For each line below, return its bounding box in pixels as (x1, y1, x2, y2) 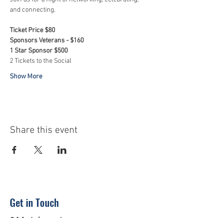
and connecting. (10, 6, 57, 14)
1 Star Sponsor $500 (10, 47, 68, 55)
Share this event (10, 125, 77, 136)
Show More (10, 73, 42, 81)
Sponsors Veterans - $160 (10, 36, 84, 45)
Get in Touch (10, 195, 59, 210)
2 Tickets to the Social (10, 57, 72, 65)
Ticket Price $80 (10, 26, 55, 35)
